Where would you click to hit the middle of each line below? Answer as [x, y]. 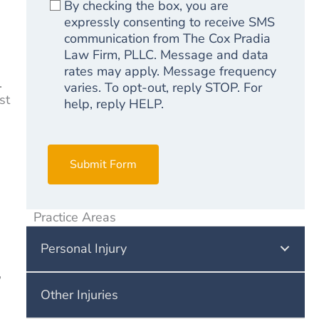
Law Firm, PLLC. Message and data [166, 54]
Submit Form [103, 164]
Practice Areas [74, 217]
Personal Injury [83, 248]
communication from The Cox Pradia [167, 38]
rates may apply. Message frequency [170, 71]
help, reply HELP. [114, 104]
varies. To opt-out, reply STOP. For [163, 87]
